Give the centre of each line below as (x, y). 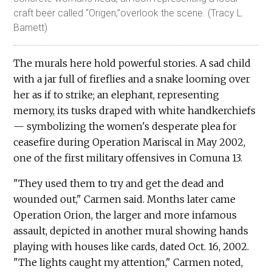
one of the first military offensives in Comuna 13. (129, 158)
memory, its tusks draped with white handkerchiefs (135, 110)
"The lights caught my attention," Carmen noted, (128, 262)
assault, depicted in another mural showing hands (131, 230)
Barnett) (31, 27)
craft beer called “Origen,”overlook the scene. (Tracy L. (129, 13)
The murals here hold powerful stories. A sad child (132, 63)
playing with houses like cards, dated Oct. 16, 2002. (131, 246)
